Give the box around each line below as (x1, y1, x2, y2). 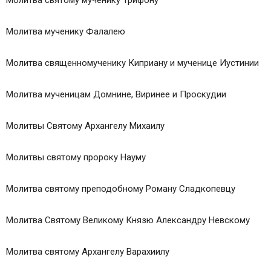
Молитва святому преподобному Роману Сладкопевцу (6, 183, 235, 195)
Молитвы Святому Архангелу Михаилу (6, 120, 165, 132)
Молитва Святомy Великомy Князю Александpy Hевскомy (6, 215, 250, 226)
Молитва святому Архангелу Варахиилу (6, 246, 169, 258)
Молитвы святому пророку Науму (6, 152, 146, 163)
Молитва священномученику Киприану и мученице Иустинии (6, 57, 259, 69)
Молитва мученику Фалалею (6, 26, 125, 38)
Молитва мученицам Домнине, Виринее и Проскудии (6, 89, 226, 100)
